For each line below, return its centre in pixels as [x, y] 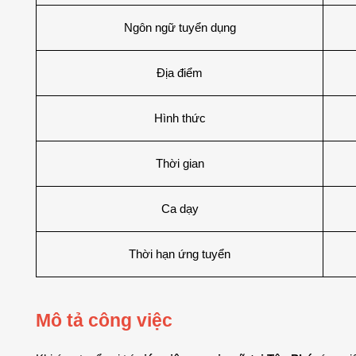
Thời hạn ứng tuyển [180, 254]
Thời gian [180, 163]
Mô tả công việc [106, 320]
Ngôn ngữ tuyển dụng [180, 27]
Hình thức [180, 118]
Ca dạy [180, 209]
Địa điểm [180, 73]
